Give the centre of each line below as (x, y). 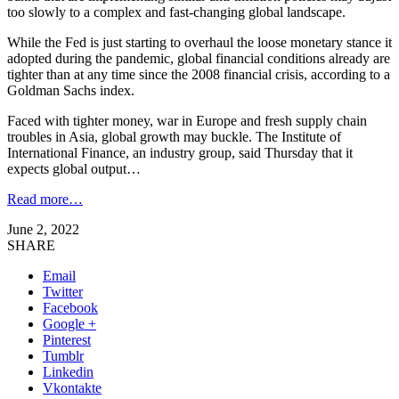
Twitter (63, 291)
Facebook (70, 307)
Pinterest (67, 339)
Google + (69, 323)
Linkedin (68, 371)
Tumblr (63, 355)
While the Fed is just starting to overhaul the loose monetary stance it (199, 42)
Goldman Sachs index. (71, 90)
